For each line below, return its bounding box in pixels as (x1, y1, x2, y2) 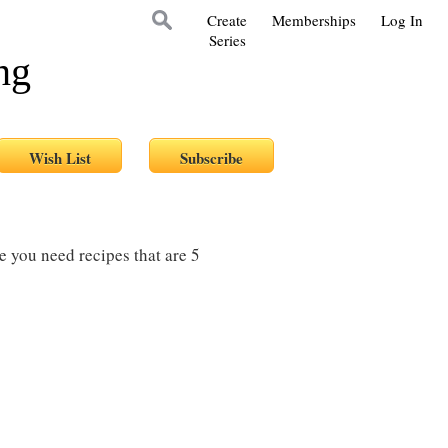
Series (208, 30, 246, 50)
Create (207, 10, 247, 30)
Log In (381, 10, 423, 30)
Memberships (272, 10, 356, 30)
